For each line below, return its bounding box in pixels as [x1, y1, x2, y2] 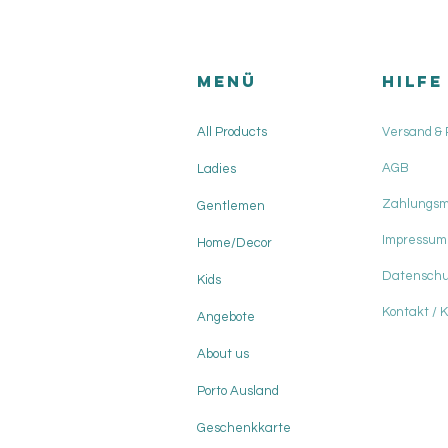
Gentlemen [197, 199, 265, 214]
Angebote [197, 310, 255, 325]
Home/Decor [197, 236, 272, 251]
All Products [197, 125, 267, 140]
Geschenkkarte [197, 421, 291, 436]
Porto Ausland [197, 384, 279, 399]
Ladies [197, 162, 236, 177]
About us [197, 347, 249, 362]
